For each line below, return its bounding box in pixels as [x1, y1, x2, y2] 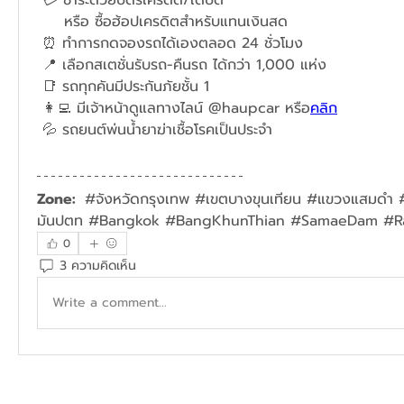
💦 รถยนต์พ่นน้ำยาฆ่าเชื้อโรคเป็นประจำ [42, 118, 278, 141]
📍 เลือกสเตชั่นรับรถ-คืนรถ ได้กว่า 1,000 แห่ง [42, 53, 332, 76]
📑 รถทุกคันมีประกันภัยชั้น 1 [42, 75, 225, 97]
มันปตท [37, 209, 88, 232]
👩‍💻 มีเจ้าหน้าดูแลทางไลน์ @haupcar [42, 96, 285, 119]
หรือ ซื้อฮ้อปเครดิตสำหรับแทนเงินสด [64, 10, 288, 32]
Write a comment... [52, 293, 167, 313]
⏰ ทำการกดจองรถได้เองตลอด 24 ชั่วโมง [42, 32, 314, 54]
